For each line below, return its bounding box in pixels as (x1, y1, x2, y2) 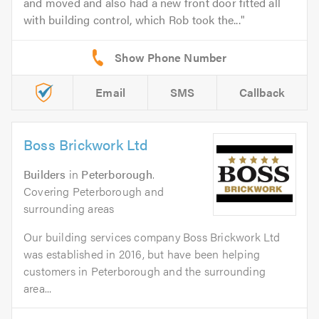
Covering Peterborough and (23, 182, 164, 199)
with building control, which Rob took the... (23, 11, 241, 28)
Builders (23, 165, 66, 182)
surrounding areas (23, 199, 115, 216)
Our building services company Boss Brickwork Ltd (23, 228, 281, 245)
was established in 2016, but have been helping (23, 245, 261, 262)
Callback (239, 83, 286, 100)
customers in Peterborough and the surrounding (23, 262, 266, 279)
